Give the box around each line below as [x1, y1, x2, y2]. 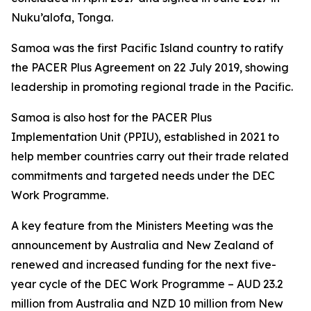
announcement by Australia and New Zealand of [11, 238, 274, 252]
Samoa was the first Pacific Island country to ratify [11, 41, 283, 55]
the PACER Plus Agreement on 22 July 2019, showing [11, 60, 289, 74]
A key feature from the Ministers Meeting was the [11, 219, 274, 233]
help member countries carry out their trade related [11, 149, 289, 163]
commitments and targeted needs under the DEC [11, 169, 275, 183]
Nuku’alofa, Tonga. [11, 10, 113, 24]
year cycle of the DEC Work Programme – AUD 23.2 [11, 277, 283, 291]
